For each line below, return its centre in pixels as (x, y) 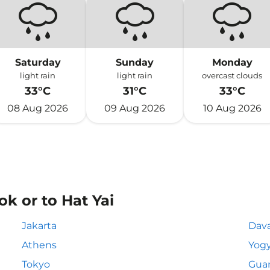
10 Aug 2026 (232, 108)
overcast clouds (232, 75)
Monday (232, 62)
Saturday (38, 62)
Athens (39, 245)
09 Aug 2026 (135, 108)
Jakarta (39, 226)
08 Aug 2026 (38, 108)
